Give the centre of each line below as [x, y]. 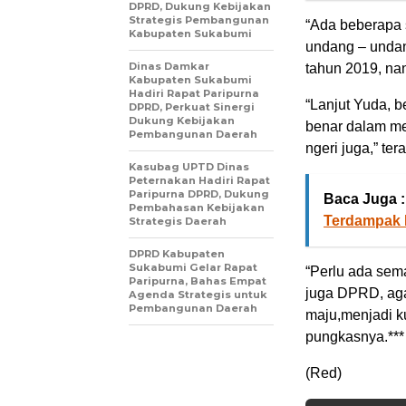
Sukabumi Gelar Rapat [193, 267]
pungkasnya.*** [355, 337]
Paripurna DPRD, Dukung [199, 194]
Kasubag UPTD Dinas [189, 167]
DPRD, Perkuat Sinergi [192, 107]
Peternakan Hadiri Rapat [199, 180]
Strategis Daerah [178, 221]
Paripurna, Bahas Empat [198, 281]
